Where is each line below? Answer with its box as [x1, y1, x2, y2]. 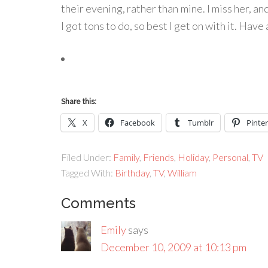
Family [113, 151, 139, 163]
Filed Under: [61, 151, 113, 163]
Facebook [120, 117, 155, 128]
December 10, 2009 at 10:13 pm [100, 240, 246, 254]
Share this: [61, 98, 96, 106]
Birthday [115, 167, 150, 178]
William [167, 167, 197, 178]
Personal [212, 151, 248, 163]
